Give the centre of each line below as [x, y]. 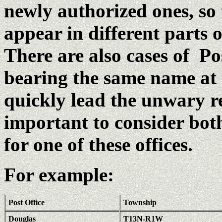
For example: [59, 175]
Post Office [27, 202]
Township [140, 202]
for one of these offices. [98, 144]
